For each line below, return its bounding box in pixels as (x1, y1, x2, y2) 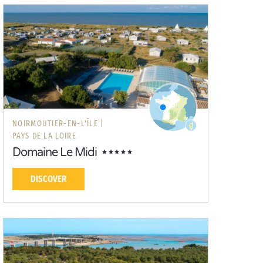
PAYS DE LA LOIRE (12, 131, 76, 141)
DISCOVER (31, 173, 66, 184)
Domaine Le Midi (12, 146, 97, 160)
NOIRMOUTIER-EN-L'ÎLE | (12, 119, 104, 129)
